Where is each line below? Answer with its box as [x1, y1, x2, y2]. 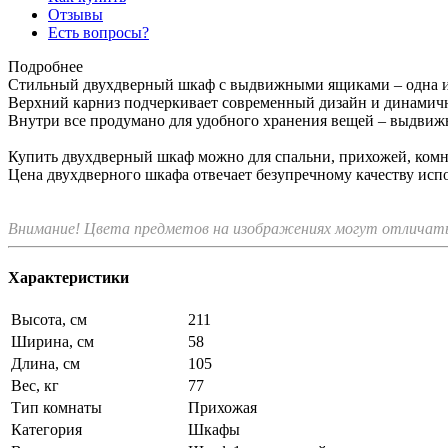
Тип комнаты [11, 399, 102, 417]
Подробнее [8, 57, 83, 75]
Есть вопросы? [48, 23, 149, 41]
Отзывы [48, 5, 103, 23]
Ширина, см [11, 333, 94, 351]
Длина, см [11, 355, 80, 373]
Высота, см [11, 311, 87, 329]
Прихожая [188, 399, 257, 417]
